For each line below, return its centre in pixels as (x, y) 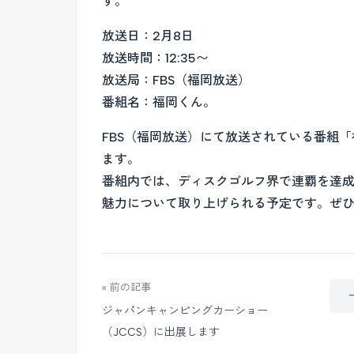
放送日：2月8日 (148, 36)
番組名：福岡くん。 (159, 102)
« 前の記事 (126, 287)
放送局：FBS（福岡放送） (176, 80)
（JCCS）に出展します (161, 332)
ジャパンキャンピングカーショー (185, 311)
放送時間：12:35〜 (155, 58)
